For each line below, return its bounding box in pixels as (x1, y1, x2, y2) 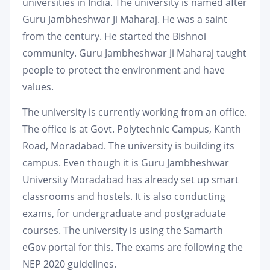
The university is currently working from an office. (22, 105, 247, 119)
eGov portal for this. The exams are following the (22, 240, 243, 254)
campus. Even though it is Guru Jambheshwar (22, 156, 229, 169)
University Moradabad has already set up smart (22, 173, 239, 186)
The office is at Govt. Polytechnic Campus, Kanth (22, 122, 241, 136)
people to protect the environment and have (22, 63, 225, 77)
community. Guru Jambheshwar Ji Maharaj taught (22, 46, 246, 60)
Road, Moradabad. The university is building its (22, 139, 234, 152)
